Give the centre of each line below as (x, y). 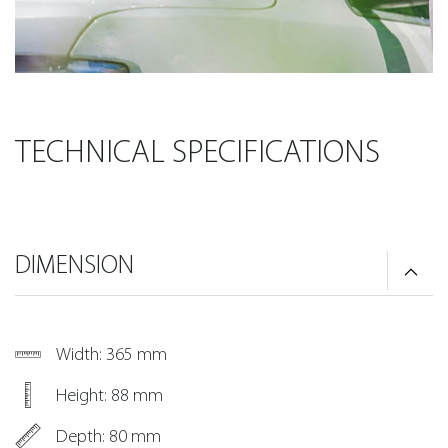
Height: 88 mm (109, 395)
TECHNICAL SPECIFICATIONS (197, 151)
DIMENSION (74, 264)
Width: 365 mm (111, 354)
